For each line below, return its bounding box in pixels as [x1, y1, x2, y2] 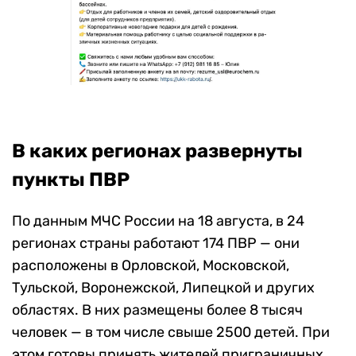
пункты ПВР [12, 168, 130, 192]
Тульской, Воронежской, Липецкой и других [12, 279, 315, 297]
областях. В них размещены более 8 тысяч [12, 301, 303, 319]
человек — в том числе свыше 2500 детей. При [12, 323, 330, 342]
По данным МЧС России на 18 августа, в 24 [12, 212, 304, 230]
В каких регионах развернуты [12, 140, 303, 163]
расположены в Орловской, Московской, [12, 257, 289, 275]
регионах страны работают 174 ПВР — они [12, 234, 300, 253]
